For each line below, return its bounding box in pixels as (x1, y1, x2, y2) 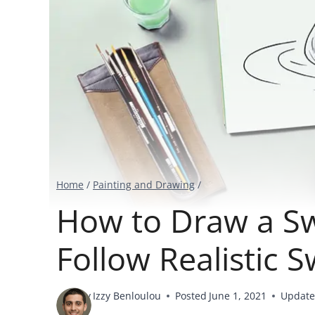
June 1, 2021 (209, 289, 267, 303)
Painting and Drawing (93, 177, 195, 191)
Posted (175, 289, 207, 303)
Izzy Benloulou (93, 289, 162, 303)
